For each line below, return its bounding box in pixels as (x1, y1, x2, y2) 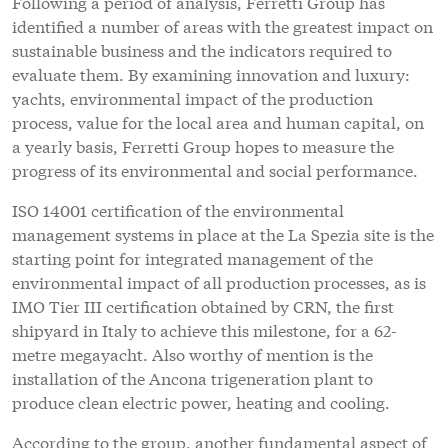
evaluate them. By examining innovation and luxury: (12, 62, 410, 86)
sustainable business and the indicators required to (12, 38, 392, 62)
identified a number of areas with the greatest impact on (12, 14, 433, 38)
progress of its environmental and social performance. (12, 158, 418, 182)
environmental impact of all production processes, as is (12, 270, 426, 294)
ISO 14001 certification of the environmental (12, 198, 344, 222)
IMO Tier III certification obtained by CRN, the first (12, 294, 394, 318)
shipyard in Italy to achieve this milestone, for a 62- (12, 318, 397, 342)
